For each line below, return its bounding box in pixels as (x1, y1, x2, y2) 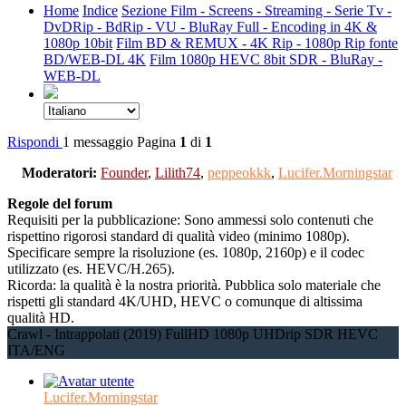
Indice (82, 2, 118, 18)
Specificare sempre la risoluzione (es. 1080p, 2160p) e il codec (7, 244, 364, 260)
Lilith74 (155, 164, 200, 180)
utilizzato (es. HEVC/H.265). (7, 260, 175, 276)
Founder (101, 164, 148, 180)
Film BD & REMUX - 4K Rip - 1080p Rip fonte (116, 34, 398, 51)
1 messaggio (63, 133, 133, 150)
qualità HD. (7, 309, 74, 325)
